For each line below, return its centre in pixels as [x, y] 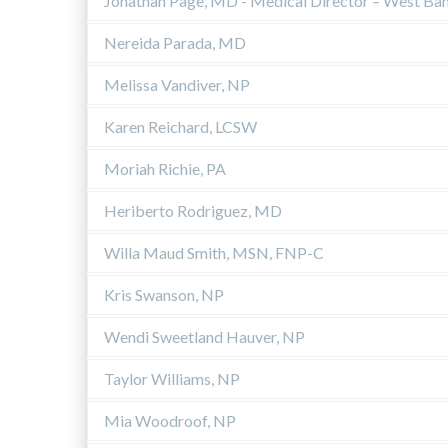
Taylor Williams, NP [172, 378]
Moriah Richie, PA [165, 168]
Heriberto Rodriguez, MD [193, 210]
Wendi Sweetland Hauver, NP [204, 336]
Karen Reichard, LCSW [180, 126]
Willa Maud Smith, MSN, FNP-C [214, 252]
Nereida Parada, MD [175, 42]
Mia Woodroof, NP [170, 420]
